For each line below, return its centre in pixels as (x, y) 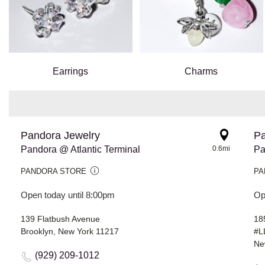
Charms (201, 72)
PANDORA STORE (54, 172)
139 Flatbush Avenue (60, 219)
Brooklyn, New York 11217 (70, 232)
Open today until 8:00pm (68, 195)
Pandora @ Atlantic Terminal (80, 150)
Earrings (71, 72)
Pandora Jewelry (60, 136)
